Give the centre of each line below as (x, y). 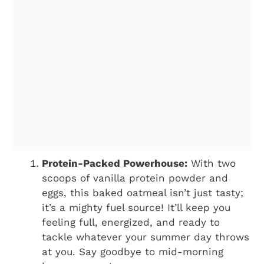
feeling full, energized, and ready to (131, 222)
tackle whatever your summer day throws (146, 237)
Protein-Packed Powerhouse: (115, 164)
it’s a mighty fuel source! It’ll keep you (136, 208)
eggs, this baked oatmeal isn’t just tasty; (143, 193)
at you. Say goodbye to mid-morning (133, 252)
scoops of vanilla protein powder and (135, 178)
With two (212, 164)
